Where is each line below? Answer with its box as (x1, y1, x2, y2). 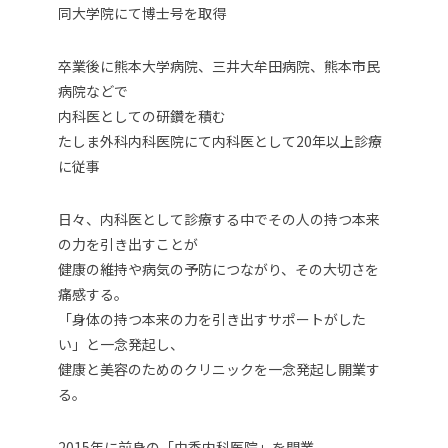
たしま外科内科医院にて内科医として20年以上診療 (58, 131, 383, 152)
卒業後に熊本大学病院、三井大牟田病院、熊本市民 (58, 56, 381, 77)
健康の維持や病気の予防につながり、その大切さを (58, 259, 380, 280)
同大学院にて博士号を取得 (58, 3, 227, 24)
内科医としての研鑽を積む (58, 106, 227, 127)
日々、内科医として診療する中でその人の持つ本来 (58, 209, 381, 230)
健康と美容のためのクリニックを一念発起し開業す (58, 359, 381, 380)
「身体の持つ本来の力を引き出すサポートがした (58, 309, 367, 330)
